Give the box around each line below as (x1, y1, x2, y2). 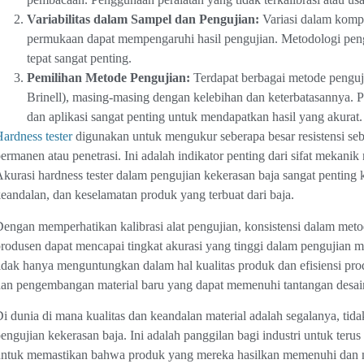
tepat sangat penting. (26, 51, 132, 66)
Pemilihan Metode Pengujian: (26, 71, 190, 85)
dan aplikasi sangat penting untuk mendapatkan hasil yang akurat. (26, 110, 362, 124)
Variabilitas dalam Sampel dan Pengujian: (26, 12, 259, 27)
